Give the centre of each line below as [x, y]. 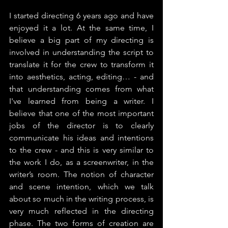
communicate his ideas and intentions [81, 137]
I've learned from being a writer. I [81, 101]
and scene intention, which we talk [81, 186]
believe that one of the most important [81, 113]
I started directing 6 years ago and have [81, 15]
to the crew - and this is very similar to [81, 150]
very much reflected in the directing [81, 211]
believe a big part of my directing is [81, 40]
